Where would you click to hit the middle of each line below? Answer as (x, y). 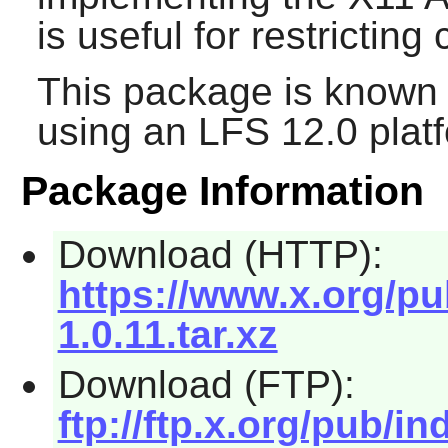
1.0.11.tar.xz (167, 335)
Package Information (222, 191)
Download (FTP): (206, 384)
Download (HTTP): (220, 255)
